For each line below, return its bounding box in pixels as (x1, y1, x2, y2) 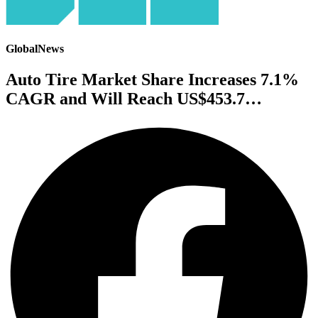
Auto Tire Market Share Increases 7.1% (6, 70, 299, 89)
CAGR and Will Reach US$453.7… (6, 89, 262, 109)
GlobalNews (6, 43, 64, 55)
